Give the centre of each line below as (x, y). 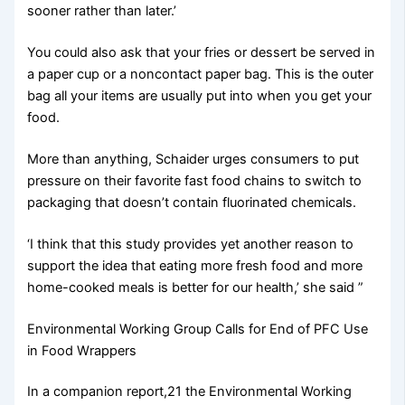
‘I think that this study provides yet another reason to (191, 244)
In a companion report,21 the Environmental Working (190, 392)
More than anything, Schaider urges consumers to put (193, 159)
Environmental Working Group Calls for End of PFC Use (198, 329)
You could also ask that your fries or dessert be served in (202, 52)
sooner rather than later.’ (102, 11)
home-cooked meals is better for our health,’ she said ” (196, 287)
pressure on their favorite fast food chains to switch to (195, 180)
